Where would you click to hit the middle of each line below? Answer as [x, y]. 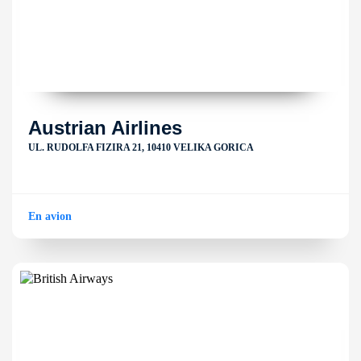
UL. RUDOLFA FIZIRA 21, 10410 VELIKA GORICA [141, 147]
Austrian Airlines [105, 128]
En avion [50, 216]
